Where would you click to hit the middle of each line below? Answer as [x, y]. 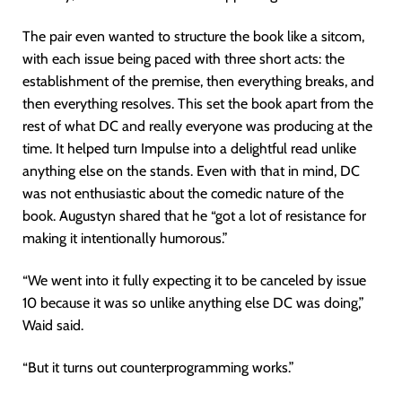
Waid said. [53, 326]
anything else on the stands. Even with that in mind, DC [191, 171]
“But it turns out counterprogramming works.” [158, 368]
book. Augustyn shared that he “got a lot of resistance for [194, 216]
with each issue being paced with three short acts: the [184, 59]
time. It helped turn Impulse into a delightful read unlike [189, 149]
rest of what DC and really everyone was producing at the [197, 127]
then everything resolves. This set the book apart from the [198, 104]
